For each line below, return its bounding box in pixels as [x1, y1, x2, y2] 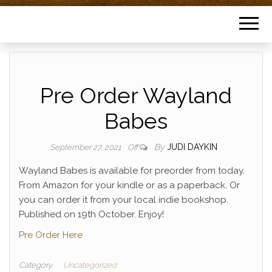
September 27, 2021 [50, 143, 123, 152]
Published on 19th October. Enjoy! [19, 209, 164, 220]
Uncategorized [63, 260, 117, 270]
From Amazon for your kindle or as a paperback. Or [19, 180, 240, 191]
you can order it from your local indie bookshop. [19, 194, 228, 205]
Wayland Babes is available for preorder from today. [19, 165, 245, 176]
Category [19, 260, 52, 270]
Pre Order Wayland [40, 83, 232, 108]
